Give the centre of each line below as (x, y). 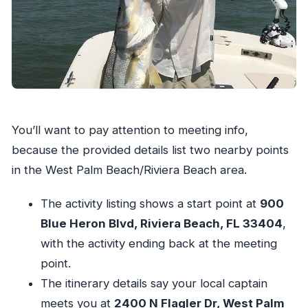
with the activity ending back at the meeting (158, 244)
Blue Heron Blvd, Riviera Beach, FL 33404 (161, 224)
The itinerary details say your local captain (154, 284)
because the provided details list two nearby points (150, 150)
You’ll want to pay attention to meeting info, (130, 130)
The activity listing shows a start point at (150, 204)
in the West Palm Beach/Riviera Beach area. (129, 170)
